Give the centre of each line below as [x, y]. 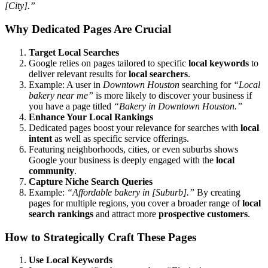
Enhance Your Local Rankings [91, 117]
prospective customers [203, 214]
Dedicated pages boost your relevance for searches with [135, 127]
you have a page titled [71, 106]
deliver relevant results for [79, 74]
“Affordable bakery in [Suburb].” [131, 192]
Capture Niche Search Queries [91, 181]
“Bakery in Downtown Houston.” [178, 106]
